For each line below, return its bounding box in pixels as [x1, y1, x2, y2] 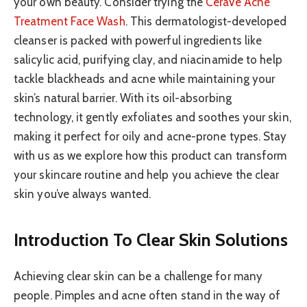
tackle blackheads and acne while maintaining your [14, 72, 275, 86]
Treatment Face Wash [14, 14, 125, 29]
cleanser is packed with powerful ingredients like [14, 34, 262, 48]
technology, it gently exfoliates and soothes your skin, [14, 110, 291, 125]
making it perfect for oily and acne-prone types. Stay [14, 130, 287, 144]
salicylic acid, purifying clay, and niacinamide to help [14, 53, 282, 67]
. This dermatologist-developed [125, 14, 287, 29]
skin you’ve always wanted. [14, 187, 151, 201]
